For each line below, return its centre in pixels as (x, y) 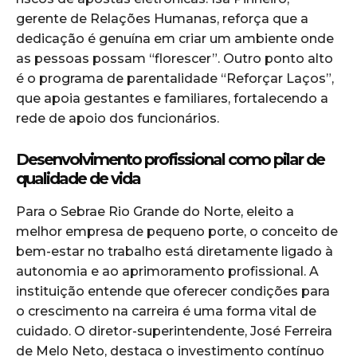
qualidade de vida (78, 179)
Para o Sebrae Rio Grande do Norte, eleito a (155, 212)
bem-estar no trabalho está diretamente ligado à (175, 252)
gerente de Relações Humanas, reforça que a (162, 19)
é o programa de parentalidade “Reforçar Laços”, (175, 79)
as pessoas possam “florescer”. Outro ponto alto (175, 59)
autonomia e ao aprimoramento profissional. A (167, 272)
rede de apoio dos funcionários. (118, 119)
